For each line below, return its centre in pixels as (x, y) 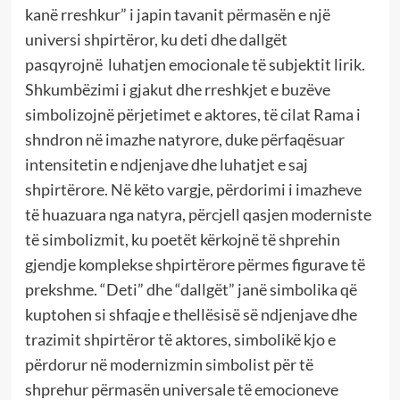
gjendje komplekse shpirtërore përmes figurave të (195, 264)
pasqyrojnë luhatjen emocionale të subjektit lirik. (195, 64)
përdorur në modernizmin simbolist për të (169, 364)
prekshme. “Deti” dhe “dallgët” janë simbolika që (191, 289)
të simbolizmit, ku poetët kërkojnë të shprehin (182, 239)
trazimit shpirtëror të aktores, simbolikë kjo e (180, 339)
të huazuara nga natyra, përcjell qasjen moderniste (198, 214)
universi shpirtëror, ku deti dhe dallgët (156, 39)
